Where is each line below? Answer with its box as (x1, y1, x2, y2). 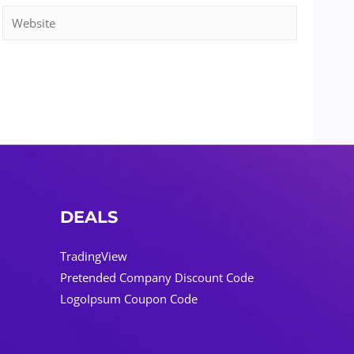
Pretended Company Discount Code (60, 269, 254, 285)
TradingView (60, 247, 127, 264)
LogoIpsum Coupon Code (60, 290, 198, 307)
